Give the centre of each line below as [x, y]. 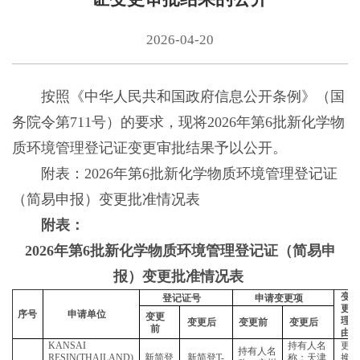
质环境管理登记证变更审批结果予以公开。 [149, 148]
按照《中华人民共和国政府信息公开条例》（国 [178, 97]
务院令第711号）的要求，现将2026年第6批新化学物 [178, 123]
